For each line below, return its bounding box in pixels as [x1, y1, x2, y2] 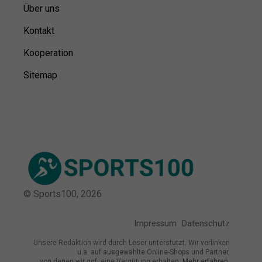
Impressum [134, 218, 177, 229]
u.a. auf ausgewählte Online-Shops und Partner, [77, 247, 230, 256]
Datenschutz [182, 218, 230, 229]
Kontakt [23, 25, 54, 37]
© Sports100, [23, 188, 81, 200]
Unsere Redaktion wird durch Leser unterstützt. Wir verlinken [33, 238, 230, 247]
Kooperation [23, 47, 73, 59]
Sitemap [23, 70, 57, 81]
